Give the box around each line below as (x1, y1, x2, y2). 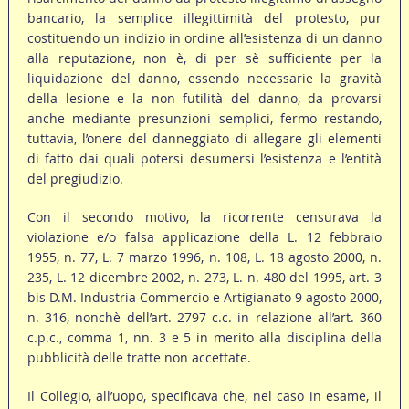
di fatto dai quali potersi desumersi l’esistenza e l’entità (26, 150, 383, 168)
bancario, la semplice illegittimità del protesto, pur (26, 9, 383, 27)
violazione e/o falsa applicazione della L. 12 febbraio (26, 228, 383, 246)
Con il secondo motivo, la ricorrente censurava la (26, 208, 383, 226)
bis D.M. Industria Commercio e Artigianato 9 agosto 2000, (26, 288, 383, 307)
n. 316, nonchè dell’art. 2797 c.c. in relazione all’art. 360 (26, 309, 383, 327)
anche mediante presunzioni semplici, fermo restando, (26, 110, 383, 128)
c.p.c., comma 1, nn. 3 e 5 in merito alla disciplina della (26, 329, 383, 347)
